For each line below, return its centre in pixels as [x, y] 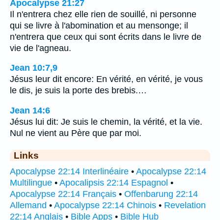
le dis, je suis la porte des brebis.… [78, 91]
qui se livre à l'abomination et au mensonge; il [99, 25]
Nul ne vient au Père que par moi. [76, 133]
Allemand [28, 206]
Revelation [185, 206]
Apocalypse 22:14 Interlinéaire [69, 172]
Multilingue [31, 183]
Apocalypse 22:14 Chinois [105, 206]
